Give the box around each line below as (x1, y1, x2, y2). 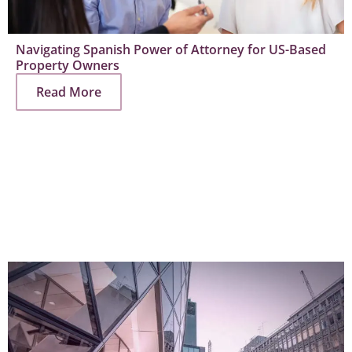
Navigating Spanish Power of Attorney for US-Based (16, 41, 326, 59)
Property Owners (16, 57, 119, 75)
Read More (36, 83, 101, 101)
